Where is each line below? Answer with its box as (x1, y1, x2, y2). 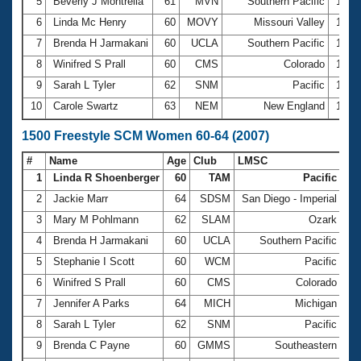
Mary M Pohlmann (50, 213, 142, 226)
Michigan (292, 297, 340, 309)
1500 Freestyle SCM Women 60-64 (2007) (22, 128, 269, 143)
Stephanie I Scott (50, 255, 138, 268)
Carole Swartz (50, 99, 122, 112)
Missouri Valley (251, 15, 328, 28)
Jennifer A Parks (50, 297, 133, 309)
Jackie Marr (50, 192, 111, 205)
